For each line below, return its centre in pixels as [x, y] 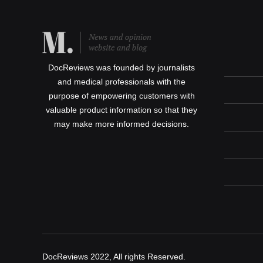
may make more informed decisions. [122, 124]
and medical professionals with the [122, 82]
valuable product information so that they [122, 110]
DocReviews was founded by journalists [122, 68]
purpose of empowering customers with [122, 96]
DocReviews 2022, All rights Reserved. [114, 257]
